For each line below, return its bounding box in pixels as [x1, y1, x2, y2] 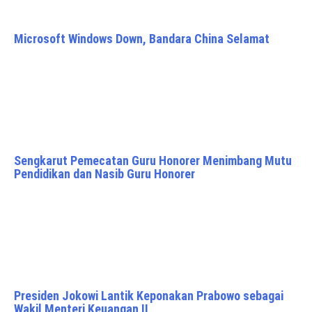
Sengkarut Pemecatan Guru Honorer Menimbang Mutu [14, 153, 292, 169]
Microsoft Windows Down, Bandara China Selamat [14, 31, 270, 47]
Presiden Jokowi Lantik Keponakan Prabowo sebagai [14, 288, 283, 304]
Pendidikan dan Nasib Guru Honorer [14, 166, 195, 182]
